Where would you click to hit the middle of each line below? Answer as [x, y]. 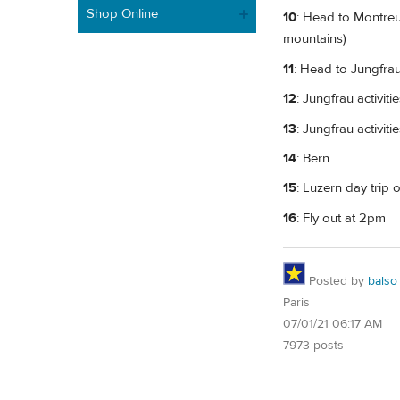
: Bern [313, 158]
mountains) [315, 39]
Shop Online [122, 13]
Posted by [337, 282]
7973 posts [313, 346]
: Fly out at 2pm [341, 218]
